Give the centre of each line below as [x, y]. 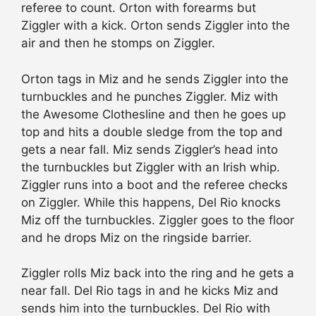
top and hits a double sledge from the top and [152, 132]
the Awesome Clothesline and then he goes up [153, 114]
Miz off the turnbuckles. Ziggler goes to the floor [158, 220]
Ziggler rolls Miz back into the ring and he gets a [158, 273]
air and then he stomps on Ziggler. [118, 43]
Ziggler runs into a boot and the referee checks [154, 184]
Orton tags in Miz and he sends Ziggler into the [155, 79]
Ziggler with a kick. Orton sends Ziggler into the [156, 26]
